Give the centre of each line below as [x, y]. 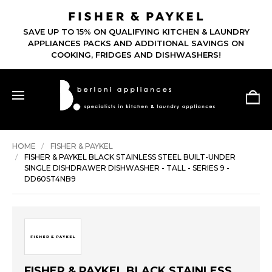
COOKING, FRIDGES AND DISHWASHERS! [136, 55]
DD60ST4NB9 [50, 179]
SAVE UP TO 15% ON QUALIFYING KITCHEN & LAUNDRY [136, 32]
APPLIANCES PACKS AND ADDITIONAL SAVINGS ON [136, 43]
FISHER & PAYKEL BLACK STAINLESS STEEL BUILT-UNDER [130, 157]
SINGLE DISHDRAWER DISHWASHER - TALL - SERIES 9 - [127, 168]
